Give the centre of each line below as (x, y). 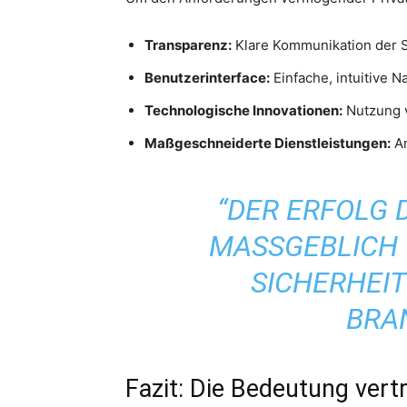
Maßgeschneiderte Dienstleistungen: (268, 143)
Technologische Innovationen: (243, 110)
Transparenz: (188, 45)
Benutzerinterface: (207, 77)
